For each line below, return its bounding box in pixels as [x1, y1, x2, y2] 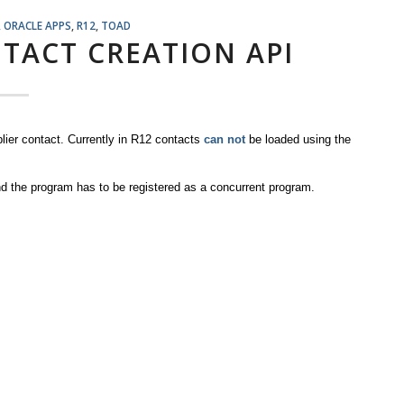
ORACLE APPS [3, 18, 71, 32]
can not [200, 133, 245, 146]
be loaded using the [245, 133, 351, 146]
